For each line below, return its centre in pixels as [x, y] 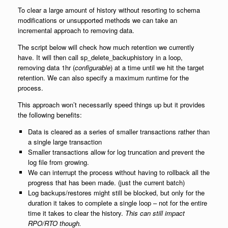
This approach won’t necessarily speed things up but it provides [111, 105]
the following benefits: [50, 115]
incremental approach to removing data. [76, 31]
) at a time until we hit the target [157, 68]
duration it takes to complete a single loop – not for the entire [117, 203]
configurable [93, 68]
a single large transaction [65, 142]
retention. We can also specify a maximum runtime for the [103, 78]
